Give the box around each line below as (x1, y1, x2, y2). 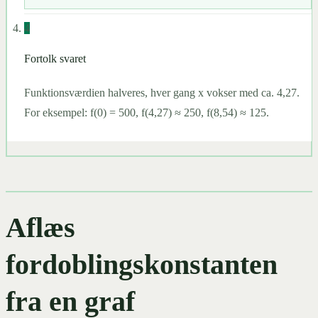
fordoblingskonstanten (6, 248, 278, 280)
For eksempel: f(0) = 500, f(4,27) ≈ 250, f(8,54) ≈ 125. (23, 106, 269, 119)
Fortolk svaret (23, 53, 86, 65)
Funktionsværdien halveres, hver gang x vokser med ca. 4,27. (23, 87, 300, 99)
